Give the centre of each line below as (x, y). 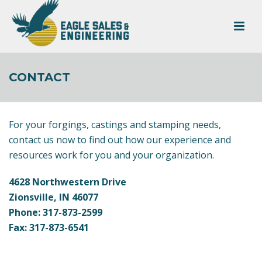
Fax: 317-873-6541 (49, 227)
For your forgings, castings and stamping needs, (115, 125)
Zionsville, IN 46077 (54, 197)
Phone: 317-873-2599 (56, 212)
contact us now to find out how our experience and (120, 140)
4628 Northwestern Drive (68, 182)
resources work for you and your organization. (111, 155)
